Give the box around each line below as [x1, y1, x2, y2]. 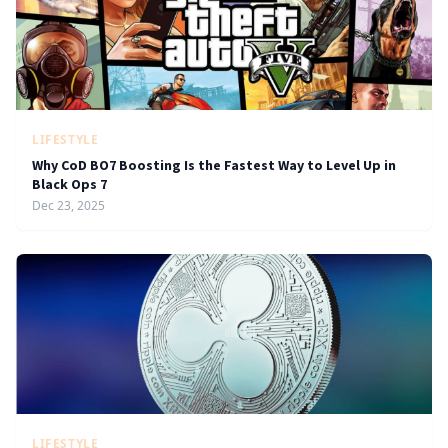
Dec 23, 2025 [32, 197, 105, 214]
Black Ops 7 [32, 175, 107, 193]
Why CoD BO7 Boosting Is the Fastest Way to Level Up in [32, 156, 396, 174]
